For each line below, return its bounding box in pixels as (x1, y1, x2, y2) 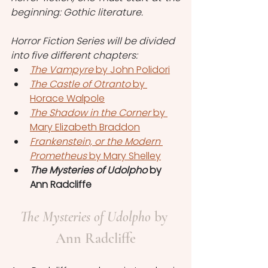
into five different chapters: (11, 48, 138, 62)
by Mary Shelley (87, 149, 161, 163)
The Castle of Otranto (30, 77, 130, 91)
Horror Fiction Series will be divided (11, 34, 177, 48)
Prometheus (30, 149, 87, 163)
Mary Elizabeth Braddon (30, 120, 140, 134)
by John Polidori (93, 63, 170, 77)
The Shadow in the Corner (30, 106, 153, 120)
